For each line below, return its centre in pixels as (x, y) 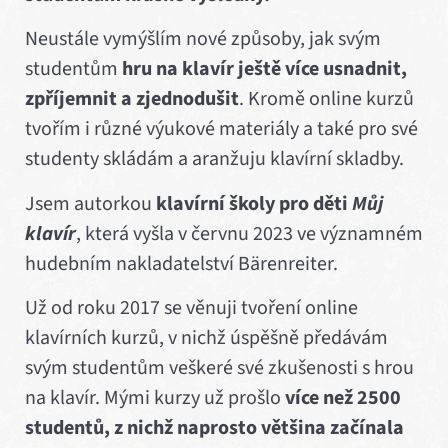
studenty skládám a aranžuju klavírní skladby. (214, 159)
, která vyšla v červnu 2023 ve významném (249, 233)
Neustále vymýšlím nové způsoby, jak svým (203, 39)
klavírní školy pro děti (254, 203)
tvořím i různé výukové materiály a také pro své (221, 129)
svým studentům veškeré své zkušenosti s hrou (219, 368)
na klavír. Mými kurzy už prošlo (155, 398)
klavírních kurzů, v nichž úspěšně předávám (206, 338)
